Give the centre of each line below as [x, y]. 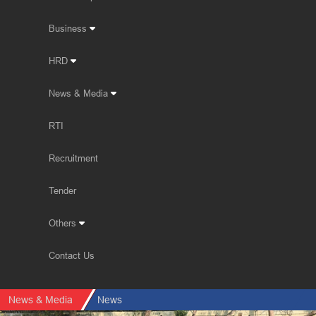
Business [69, 28]
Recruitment [73, 158]
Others [64, 223]
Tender [62, 190]
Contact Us [72, 255]
